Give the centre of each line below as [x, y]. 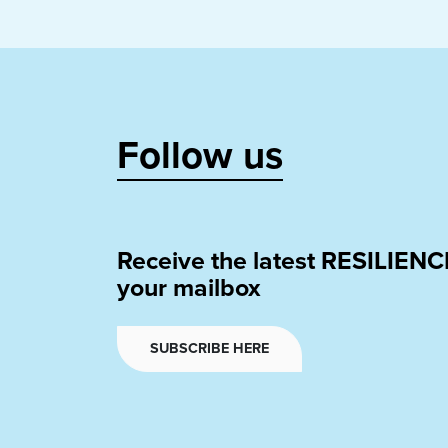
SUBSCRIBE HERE [209, 348]
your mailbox [189, 288]
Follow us [200, 156]
